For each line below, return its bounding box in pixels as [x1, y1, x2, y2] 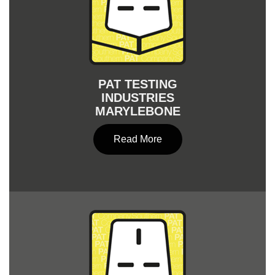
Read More [113, 134, 162, 144]
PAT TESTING [98, 77, 177, 91]
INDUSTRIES [101, 91, 174, 104]
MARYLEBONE [95, 104, 180, 118]
